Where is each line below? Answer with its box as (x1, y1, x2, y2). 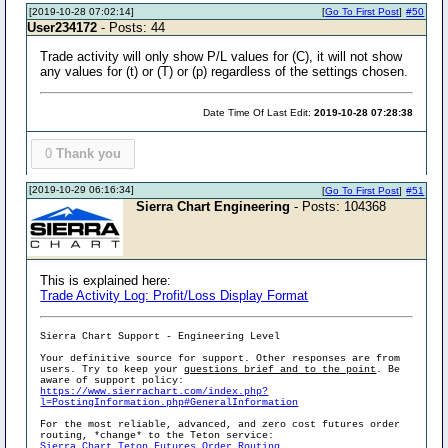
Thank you (55, 146, 121, 161)
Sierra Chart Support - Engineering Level (40, 330, 281, 342)
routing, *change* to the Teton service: (40, 429, 275, 441)
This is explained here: (40, 272, 172, 288)
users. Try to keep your (40, 363, 185, 375)
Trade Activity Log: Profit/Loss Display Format (40, 287, 309, 303)
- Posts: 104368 (290, 198, 387, 214)
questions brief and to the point (184, 363, 377, 375)
